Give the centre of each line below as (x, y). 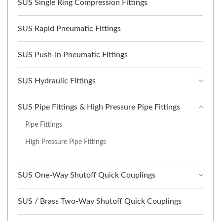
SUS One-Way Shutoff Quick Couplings (87, 175)
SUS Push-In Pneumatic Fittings (73, 55)
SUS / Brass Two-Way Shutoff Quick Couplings (100, 202)
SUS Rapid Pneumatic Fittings (69, 29)
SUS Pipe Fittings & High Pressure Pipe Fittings (99, 107)
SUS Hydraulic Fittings (57, 81)
